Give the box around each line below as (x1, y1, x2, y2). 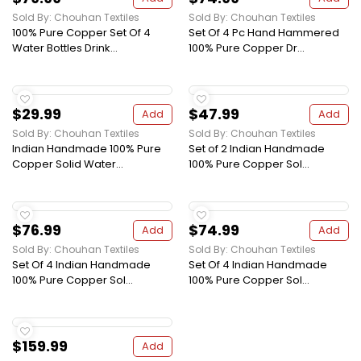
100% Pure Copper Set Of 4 (12, 25, 151, 41)
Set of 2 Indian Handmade (189, 141, 325, 157)
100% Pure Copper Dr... (189, 40, 305, 56)
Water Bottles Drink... (12, 40, 118, 56)
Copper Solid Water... (12, 156, 123, 172)
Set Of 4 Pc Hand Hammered (189, 25, 339, 41)
